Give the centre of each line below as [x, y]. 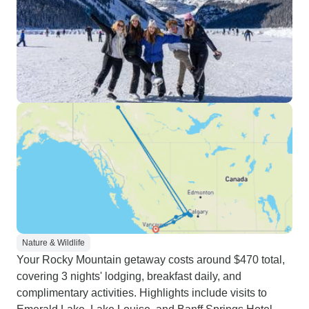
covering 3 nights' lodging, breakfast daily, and [129, 276]
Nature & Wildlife [53, 243]
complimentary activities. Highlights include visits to [142, 293]
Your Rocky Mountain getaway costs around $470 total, [151, 260]
